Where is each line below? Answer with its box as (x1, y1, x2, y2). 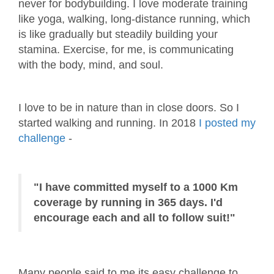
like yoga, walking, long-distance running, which (18, 12, 250, 25)
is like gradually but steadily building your (18, 28, 218, 40)
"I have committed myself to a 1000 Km (34, 180, 238, 193)
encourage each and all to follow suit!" (34, 211, 235, 224)
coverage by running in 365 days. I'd (34, 196, 223, 209)
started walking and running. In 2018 (18, 116, 199, 129)
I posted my (199, 116, 256, 129)
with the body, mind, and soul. (18, 58, 163, 71)
